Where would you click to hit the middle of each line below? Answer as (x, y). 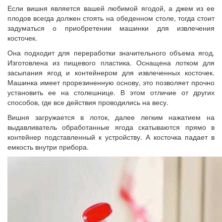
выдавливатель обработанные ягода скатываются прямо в (111, 127)
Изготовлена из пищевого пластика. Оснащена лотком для (111, 62)
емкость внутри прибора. (48, 146)
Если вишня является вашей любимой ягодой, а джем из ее (111, 8)
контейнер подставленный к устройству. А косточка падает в (111, 137)
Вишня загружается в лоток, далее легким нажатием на (111, 117)
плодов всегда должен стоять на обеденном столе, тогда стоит (111, 18)
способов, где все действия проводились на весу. (88, 102)
